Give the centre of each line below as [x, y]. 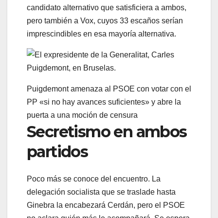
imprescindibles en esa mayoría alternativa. [101, 34]
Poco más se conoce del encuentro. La [94, 179]
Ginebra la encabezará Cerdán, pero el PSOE [106, 205]
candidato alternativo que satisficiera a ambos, [107, 8]
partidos [57, 152]
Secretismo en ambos [107, 132]
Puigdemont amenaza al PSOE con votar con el [109, 89]
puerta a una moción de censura [82, 115]
